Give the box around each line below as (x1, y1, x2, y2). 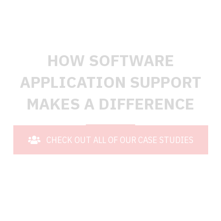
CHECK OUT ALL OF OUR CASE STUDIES (46, 134, 193, 146)
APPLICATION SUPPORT (20, 71, 201, 92)
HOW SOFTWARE (47, 49, 174, 71)
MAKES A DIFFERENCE (27, 93, 194, 114)
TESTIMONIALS (52, 18, 169, 39)
